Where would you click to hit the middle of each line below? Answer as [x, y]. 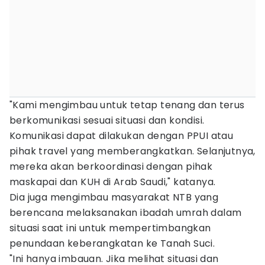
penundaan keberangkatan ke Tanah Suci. [112, 243]
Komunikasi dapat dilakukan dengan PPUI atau [122, 136]
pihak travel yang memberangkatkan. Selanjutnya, [132, 151]
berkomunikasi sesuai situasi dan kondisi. [107, 120]
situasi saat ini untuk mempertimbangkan [110, 228]
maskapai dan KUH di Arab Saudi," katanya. [113, 182]
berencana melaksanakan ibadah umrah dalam [126, 213]
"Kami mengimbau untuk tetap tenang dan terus [127, 105]
